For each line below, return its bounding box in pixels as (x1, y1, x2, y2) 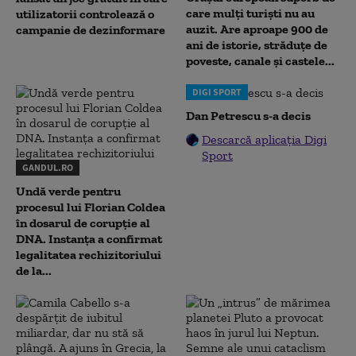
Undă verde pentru (16, 184, 121, 199)
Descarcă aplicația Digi (202, 132, 327, 147)
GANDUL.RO (22, 161, 73, 173)
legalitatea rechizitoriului (16, 247, 161, 262)
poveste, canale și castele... (186, 53, 335, 68)
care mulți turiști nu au (186, 6, 315, 21)
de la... (16, 263, 52, 278)
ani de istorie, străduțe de (186, 37, 327, 52)
